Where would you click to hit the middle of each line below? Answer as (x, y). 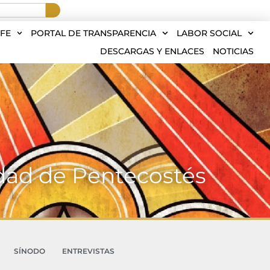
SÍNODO (29, 251)
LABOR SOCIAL (209, 33)
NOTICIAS (233, 51)
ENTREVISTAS (88, 251)
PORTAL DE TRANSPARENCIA (94, 33)
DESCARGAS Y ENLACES (152, 51)
